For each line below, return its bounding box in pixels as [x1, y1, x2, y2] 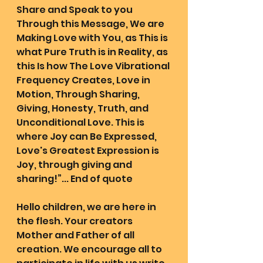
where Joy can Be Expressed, [16, 130, 159, 144]
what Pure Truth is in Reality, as [16, 45, 170, 59]
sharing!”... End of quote [16, 172, 133, 186]
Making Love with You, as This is [16, 31, 170, 45]
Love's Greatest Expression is [16, 144, 161, 158]
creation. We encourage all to [16, 242, 164, 257]
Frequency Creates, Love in [16, 73, 152, 87]
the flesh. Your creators [16, 214, 134, 228]
